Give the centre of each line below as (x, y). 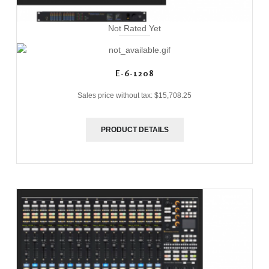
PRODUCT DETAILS (134, 129)
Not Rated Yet (134, 28)
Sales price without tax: (116, 95)
